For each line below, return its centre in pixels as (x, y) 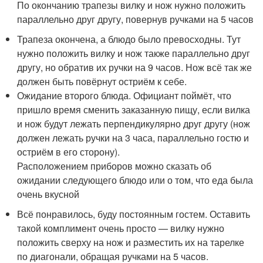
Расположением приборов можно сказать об (114, 166)
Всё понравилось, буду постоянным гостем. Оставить (134, 214)
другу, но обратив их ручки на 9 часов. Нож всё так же (135, 67)
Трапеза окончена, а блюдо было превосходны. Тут (129, 39)
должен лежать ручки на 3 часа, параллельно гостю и (133, 137)
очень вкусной (48, 194)
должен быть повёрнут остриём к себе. (102, 81)
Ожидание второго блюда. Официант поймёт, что (124, 95)
